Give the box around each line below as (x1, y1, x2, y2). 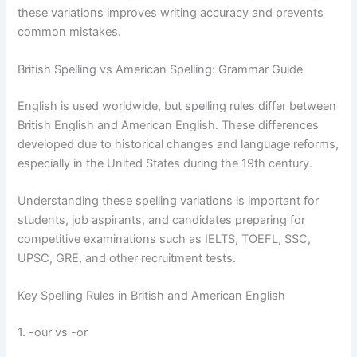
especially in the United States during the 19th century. (18, 155, 313, 171)
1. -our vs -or (18, 325, 88, 340)
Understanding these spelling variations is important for (18, 194, 320, 209)
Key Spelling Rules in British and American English (18, 288, 286, 304)
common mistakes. (18, 24, 122, 39)
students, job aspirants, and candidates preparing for (18, 213, 306, 228)
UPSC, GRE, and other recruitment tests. (18, 251, 237, 266)
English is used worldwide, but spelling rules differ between (18, 98, 337, 113)
